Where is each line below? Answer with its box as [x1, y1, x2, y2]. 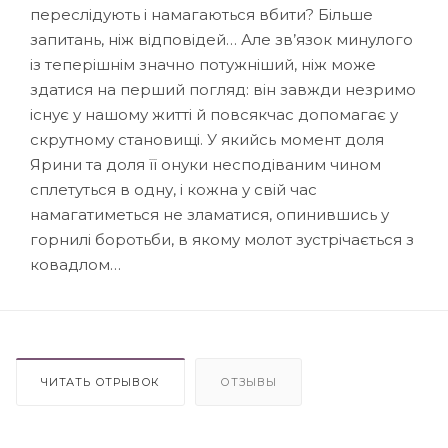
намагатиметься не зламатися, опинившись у [30, 204, 389, 224]
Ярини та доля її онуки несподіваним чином [30, 154, 381, 174]
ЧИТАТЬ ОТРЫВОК [41, 374, 161, 389]
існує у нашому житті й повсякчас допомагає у [30, 104, 398, 124]
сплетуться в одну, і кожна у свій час [30, 179, 317, 199]
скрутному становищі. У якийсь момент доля [30, 129, 384, 149]
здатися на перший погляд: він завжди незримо [30, 79, 416, 99]
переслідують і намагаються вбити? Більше [30, 4, 373, 24]
